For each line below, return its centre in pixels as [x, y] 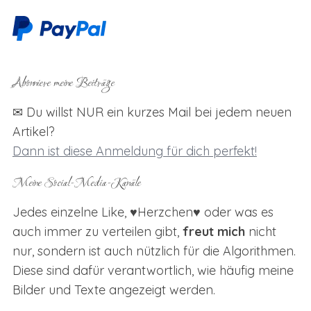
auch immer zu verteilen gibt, [97, 231]
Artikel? [33, 131]
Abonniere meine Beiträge [63, 83]
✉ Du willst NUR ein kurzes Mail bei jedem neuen [152, 112]
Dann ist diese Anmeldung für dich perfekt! [134, 151]
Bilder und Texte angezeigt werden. [114, 289]
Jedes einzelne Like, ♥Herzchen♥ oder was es [143, 212]
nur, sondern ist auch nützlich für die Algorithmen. [154, 251]
